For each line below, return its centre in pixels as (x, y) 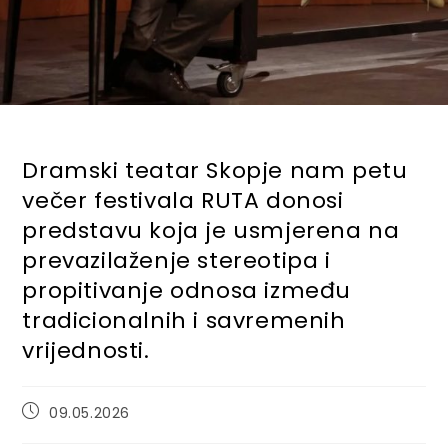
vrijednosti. (86, 350)
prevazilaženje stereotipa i (176, 260)
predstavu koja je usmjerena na (211, 230)
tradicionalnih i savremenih (184, 320)
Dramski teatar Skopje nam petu (215, 170)
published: (59, 429)
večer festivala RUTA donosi (183, 200)
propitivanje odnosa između (187, 290)
